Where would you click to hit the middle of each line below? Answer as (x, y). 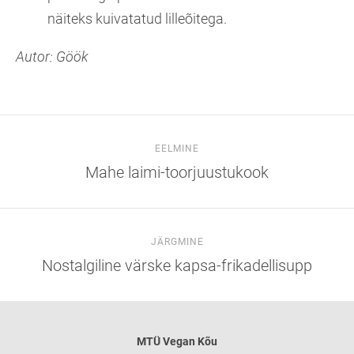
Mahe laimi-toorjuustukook (177, 173)
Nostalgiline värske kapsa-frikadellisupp (177, 266)
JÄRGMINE (177, 242)
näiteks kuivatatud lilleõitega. (137, 19)
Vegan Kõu (189, 342)
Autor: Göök (52, 57)
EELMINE (177, 149)
